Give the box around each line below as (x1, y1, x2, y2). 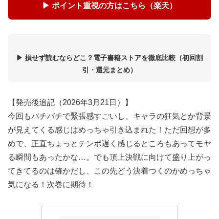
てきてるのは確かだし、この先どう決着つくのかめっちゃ (8, 167, 211, 175)
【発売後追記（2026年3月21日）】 (8, 98, 132, 107)
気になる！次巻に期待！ (8, 180, 94, 189)
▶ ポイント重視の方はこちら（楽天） (42, 1, 177, 10)
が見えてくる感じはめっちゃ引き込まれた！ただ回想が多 (8, 126, 211, 134)
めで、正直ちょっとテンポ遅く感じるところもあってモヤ (8, 139, 211, 148)
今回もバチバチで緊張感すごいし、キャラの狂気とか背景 (8, 112, 211, 121)
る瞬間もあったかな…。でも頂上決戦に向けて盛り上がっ (8, 153, 211, 162)
